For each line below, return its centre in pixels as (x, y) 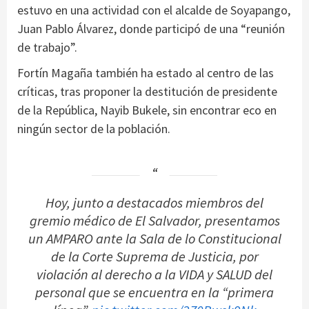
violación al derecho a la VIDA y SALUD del (154, 274)
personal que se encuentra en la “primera (154, 292)
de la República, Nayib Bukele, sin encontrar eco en (147, 110)
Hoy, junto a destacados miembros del (154, 202)
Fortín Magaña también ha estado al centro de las (146, 72)
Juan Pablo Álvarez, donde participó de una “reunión (151, 28)
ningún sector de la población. (94, 128)
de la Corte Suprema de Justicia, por (154, 256)
